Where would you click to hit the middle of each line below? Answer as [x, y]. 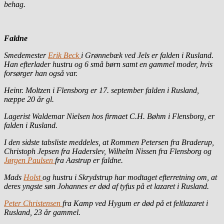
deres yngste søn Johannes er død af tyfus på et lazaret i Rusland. [106, 186]
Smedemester [26, 55]
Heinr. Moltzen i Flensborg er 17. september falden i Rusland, [101, 90]
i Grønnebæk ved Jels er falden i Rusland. [147, 55]
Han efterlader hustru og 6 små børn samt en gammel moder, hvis [108, 64]
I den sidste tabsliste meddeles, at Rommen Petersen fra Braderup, [109, 142]
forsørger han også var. [41, 73]
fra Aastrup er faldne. [89, 160]
